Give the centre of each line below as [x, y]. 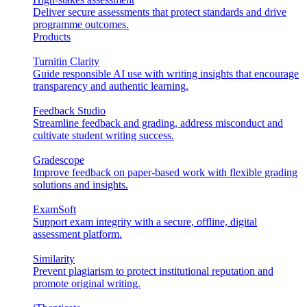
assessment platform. [77, 234]
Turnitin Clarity [66, 61]
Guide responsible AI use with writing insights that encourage [166, 73]
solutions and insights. [81, 184]
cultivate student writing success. [103, 135]
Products [52, 36]
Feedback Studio [69, 110]
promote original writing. [87, 283]
